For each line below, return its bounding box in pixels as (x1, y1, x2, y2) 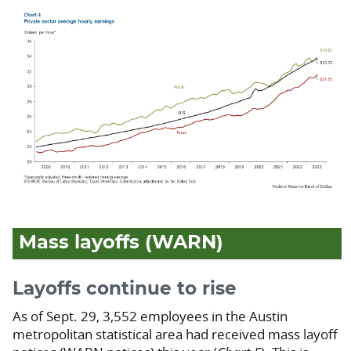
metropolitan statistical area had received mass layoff (13, 324, 338, 343)
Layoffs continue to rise (13, 279, 237, 299)
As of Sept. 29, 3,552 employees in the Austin (13, 306, 288, 325)
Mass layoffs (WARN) (19, 233, 223, 252)
